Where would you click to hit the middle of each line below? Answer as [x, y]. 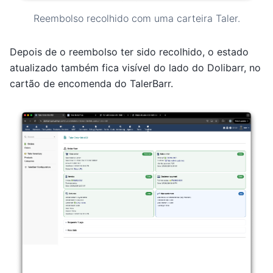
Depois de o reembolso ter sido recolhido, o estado [129, 51]
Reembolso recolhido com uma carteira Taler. [136, 18]
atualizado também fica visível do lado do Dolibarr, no [135, 67]
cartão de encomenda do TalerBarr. [91, 83]
